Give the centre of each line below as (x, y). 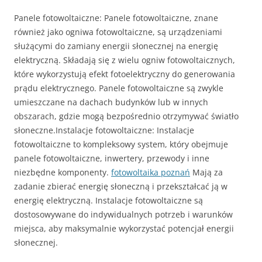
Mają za (206, 172)
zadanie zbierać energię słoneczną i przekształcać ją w (121, 186)
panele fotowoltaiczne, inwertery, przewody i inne (112, 158)
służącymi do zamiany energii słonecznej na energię (116, 46)
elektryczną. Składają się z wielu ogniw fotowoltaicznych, (125, 60)
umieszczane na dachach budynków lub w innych (111, 102)
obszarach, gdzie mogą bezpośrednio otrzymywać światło (126, 116)
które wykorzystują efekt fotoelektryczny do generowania (125, 74)
